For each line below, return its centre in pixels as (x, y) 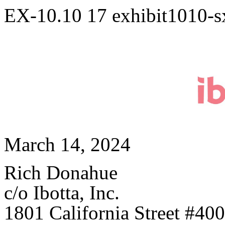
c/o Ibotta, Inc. (62, 193)
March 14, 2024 (67, 145)
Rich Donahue (61, 173)
